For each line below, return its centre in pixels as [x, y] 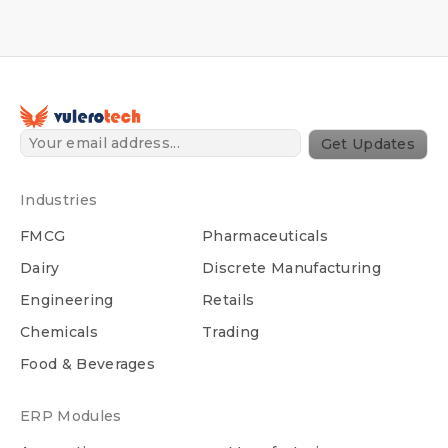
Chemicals [59, 332]
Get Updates [367, 144]
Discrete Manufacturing [292, 268]
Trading [231, 332]
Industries [59, 200]
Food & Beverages [88, 364]
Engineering [67, 300]
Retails [228, 300]
